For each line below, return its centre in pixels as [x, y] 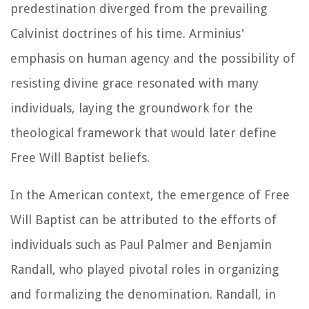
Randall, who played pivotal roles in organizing [144, 269]
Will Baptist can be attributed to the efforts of [143, 219]
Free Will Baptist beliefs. [80, 157]
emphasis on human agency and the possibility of [153, 58]
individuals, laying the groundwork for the [132, 108]
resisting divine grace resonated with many [134, 83]
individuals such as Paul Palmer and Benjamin [141, 244]
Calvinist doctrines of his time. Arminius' [127, 33]
